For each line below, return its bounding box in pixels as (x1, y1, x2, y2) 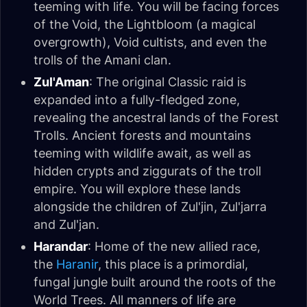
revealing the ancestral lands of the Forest (34, 110, 279, 125)
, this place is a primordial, (98, 257, 248, 272)
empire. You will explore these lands (34, 182, 241, 197)
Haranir (56, 257, 98, 272)
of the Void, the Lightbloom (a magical (34, 17, 256, 32)
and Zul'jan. (34, 217, 99, 232)
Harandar (34, 239, 88, 254)
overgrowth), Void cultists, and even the (34, 35, 267, 50)
